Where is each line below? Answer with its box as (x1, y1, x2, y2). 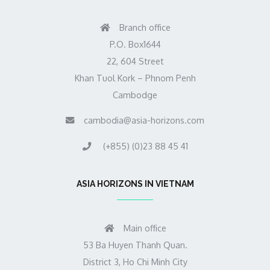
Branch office (119, 21, 171, 33)
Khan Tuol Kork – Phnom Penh (74, 72, 196, 83)
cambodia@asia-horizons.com (84, 115, 204, 126)
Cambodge (113, 89, 157, 100)
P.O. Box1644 (109, 38, 161, 49)
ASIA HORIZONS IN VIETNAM (76, 178, 194, 189)
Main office (123, 222, 166, 233)
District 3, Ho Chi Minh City (83, 256, 187, 267)
